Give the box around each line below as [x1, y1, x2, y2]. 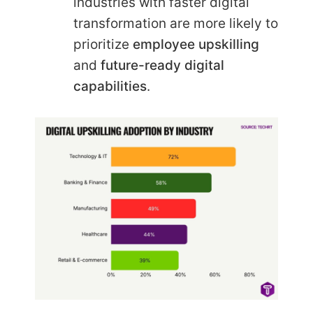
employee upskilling [133, 36, 259, 52]
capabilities [73, 78, 147, 94]
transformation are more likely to [73, 15, 278, 31]
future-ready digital [101, 57, 224, 73]
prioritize [73, 36, 133, 52]
